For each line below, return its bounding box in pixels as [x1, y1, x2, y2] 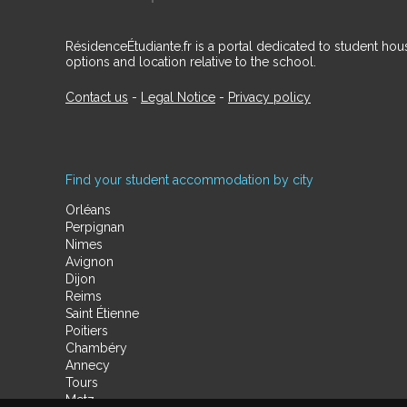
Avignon [65, 254, 114, 269]
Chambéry [65, 341, 127, 355]
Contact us [65, 90, 128, 104]
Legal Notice [141, 90, 215, 104]
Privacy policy [228, 90, 311, 104]
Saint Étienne [65, 306, 139, 321]
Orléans [65, 203, 111, 217]
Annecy [65, 358, 110, 372]
